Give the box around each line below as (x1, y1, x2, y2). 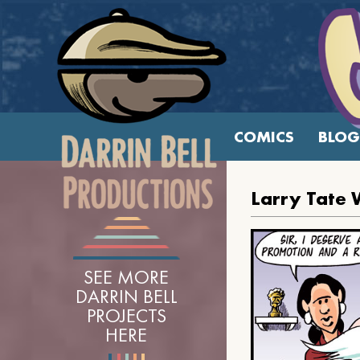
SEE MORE (84, 264, 169, 289)
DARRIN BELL (75, 284, 178, 309)
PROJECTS (86, 303, 166, 328)
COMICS (233, 126, 294, 147)
